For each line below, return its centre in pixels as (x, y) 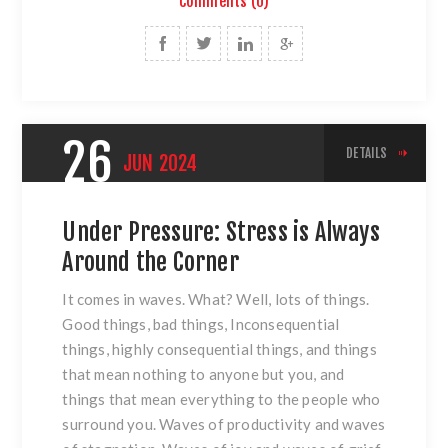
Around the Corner (150, 261)
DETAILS (367, 152)
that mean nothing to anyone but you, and (203, 373)
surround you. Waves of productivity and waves (224, 423)
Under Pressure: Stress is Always (221, 231)
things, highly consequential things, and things (219, 348)
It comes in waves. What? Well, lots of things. (216, 298)
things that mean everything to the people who (221, 398)
